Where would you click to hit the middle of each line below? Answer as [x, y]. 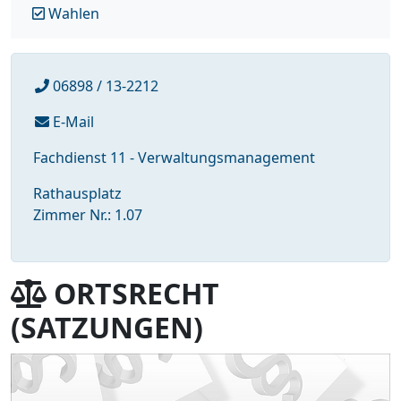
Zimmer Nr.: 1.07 [88, 215]
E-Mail [71, 122]
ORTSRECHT [133, 294]
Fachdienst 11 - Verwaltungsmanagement [174, 158]
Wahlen [72, 14]
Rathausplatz [77, 194]
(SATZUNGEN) [107, 328]
